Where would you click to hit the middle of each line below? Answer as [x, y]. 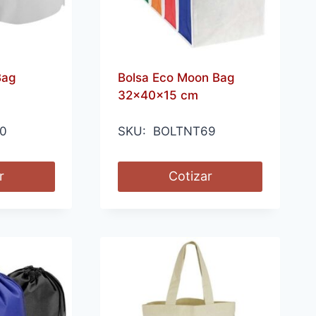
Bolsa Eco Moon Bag [176, 78]
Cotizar [190, 176]
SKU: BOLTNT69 [166, 132]
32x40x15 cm [158, 96]
